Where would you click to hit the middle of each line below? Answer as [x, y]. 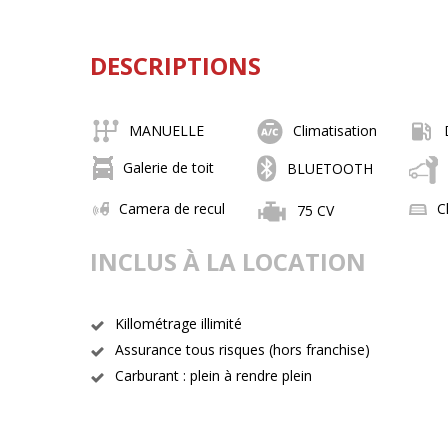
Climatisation [335, 130]
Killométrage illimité [179, 323]
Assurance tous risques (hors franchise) [243, 349]
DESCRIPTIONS [176, 65]
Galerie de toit [169, 167]
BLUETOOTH [330, 168]
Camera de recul [172, 208]
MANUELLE [167, 130]
